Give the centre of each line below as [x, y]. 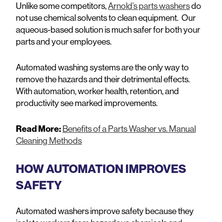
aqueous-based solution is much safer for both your [108, 29]
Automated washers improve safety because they [105, 211]
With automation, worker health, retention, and [97, 91]
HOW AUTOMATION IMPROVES [101, 169]
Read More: [38, 128]
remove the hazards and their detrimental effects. [103, 79]
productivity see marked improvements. [87, 103]
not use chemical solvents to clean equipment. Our [106, 17]
